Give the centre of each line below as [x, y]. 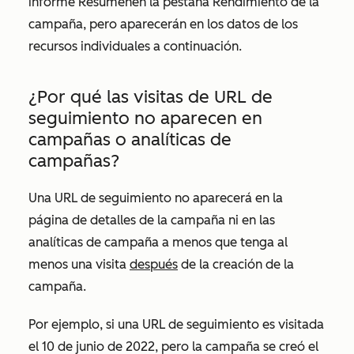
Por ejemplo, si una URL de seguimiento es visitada [176, 324]
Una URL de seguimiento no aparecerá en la [156, 198]
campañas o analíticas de [130, 139]
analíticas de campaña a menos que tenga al [158, 242]
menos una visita [79, 264]
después [154, 264]
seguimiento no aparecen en [145, 118]
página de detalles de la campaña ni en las [152, 220]
